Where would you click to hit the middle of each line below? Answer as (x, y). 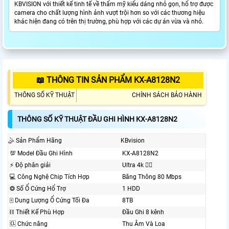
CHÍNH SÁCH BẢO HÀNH (167, 95)
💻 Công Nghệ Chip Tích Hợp (50, 177)
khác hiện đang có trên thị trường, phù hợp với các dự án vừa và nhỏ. (109, 22)
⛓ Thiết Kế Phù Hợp (37, 212)
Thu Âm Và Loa (144, 224)
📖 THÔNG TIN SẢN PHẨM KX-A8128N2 (108, 80)
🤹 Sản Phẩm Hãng (35, 141)
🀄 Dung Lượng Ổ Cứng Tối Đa (50, 201)
